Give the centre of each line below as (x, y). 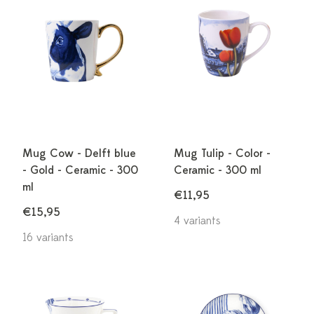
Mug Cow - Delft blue (79, 153)
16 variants (48, 238)
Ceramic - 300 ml (218, 170)
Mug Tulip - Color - (222, 153)
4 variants (197, 221)
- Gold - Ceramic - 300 (80, 170)
